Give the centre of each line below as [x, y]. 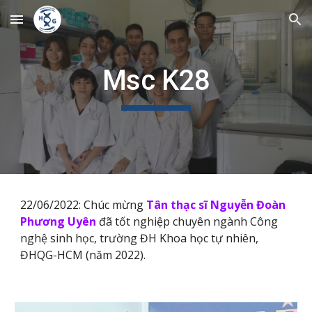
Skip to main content [61, 26]
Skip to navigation [257, 26]
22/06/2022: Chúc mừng [84, 205]
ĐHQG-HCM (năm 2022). [83, 255]
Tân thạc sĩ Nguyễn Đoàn [216, 205]
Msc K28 [156, 80]
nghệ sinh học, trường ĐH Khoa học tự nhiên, [140, 238]
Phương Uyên [58, 221]
